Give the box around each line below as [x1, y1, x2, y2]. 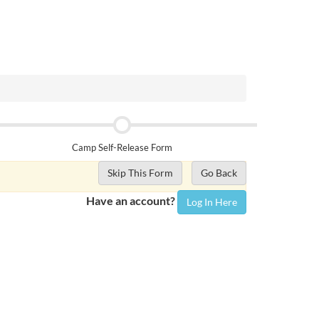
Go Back [201, 167, 237, 179]
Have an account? [86, 194, 177, 208]
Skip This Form [108, 167, 173, 179]
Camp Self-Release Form [71, 142, 172, 153]
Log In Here [187, 196, 237, 208]
